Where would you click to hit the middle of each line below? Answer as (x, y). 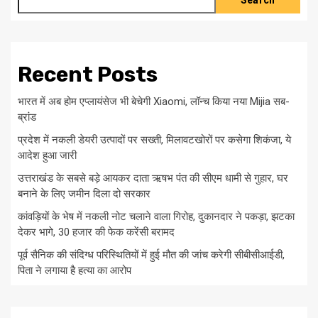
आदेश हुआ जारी (47, 156)
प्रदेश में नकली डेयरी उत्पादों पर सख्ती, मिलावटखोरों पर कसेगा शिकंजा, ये (154, 140)
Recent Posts (88, 75)
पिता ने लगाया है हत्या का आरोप (75, 271)
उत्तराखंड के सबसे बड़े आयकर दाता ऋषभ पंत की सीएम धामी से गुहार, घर (153, 179)
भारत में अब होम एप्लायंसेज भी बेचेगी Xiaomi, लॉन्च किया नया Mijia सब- (154, 102)
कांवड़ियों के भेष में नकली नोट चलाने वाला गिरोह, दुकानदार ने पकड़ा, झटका (156, 217)
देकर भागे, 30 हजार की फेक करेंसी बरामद (96, 232)
